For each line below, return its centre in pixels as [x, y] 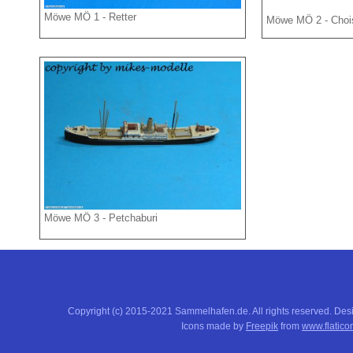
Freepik [262, 326]
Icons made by [214, 326]
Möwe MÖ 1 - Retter [90, 17]
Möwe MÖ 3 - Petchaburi [101, 217]
